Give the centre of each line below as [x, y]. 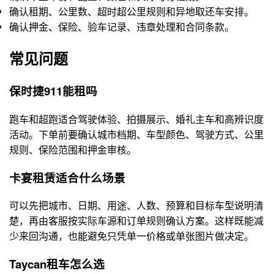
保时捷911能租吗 [53, 91]
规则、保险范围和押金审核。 [73, 149]
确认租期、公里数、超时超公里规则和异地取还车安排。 [131, 12]
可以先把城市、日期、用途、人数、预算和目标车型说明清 [136, 206]
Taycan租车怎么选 [57, 264]
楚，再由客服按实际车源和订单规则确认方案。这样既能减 [136, 221]
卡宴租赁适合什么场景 [67, 177]
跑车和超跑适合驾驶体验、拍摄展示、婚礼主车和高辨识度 [136, 119]
